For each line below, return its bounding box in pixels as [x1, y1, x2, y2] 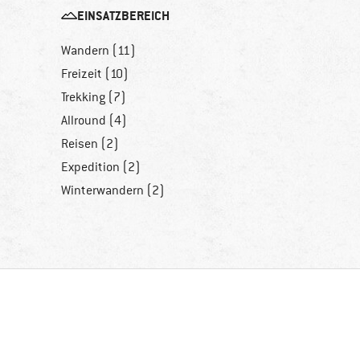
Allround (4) [61, 112, 127, 129]
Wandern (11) [61, 43, 136, 59]
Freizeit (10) [61, 66, 129, 83]
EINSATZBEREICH [77, 7, 170, 25]
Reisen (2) [61, 136, 119, 153]
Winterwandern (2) [61, 182, 165, 199]
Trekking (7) [61, 89, 126, 106]
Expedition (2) [61, 159, 141, 176]
